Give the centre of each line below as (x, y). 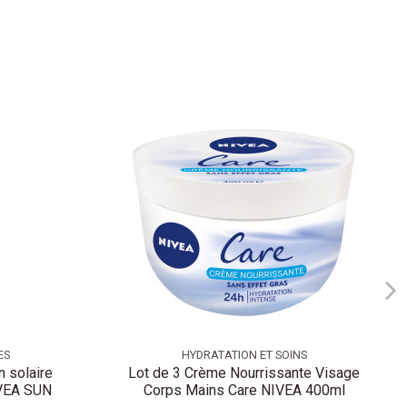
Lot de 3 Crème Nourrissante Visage (244, 373)
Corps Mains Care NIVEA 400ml (244, 391)
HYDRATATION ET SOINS (244, 354)
